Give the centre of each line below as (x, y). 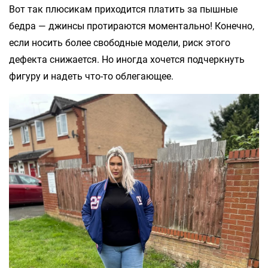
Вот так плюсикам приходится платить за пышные (123, 9)
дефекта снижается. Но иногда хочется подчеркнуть (127, 59)
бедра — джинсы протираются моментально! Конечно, (132, 26)
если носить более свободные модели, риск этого (120, 42)
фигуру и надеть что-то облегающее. (91, 76)
